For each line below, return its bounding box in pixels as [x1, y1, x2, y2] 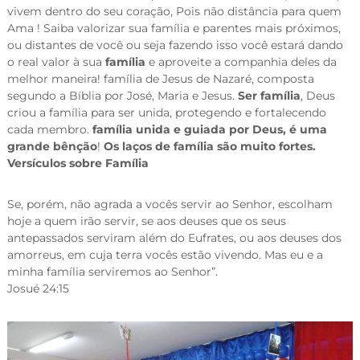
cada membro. [6, 122, 92, 137]
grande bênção [6, 139, 97, 154]
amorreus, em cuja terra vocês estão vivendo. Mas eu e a [6, 247, 323, 263]
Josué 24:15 [6, 281, 69, 297]
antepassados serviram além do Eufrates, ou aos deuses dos [6, 231, 342, 246]
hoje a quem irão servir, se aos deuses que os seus [6, 214, 286, 229]
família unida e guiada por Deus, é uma [92, 122, 327, 137]
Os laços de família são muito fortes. [103, 139, 316, 154]
